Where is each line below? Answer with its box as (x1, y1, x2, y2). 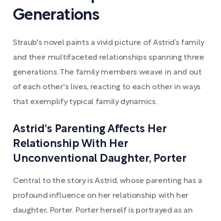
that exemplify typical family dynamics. (13, 99, 157, 106)
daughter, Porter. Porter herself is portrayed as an (13, 207, 193, 214)
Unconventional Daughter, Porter (13, 154, 186, 164)
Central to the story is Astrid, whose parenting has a (13, 178, 203, 184)
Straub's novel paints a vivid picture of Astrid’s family (13, 39, 205, 46)
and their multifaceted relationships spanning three (13, 54, 204, 61)
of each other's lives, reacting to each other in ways (13, 84, 201, 91)
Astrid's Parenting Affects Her (13, 124, 166, 134)
